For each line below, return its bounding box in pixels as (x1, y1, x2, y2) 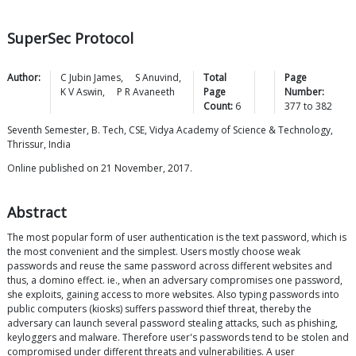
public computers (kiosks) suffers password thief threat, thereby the (7, 302, 311, 316)
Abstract (7, 203, 67, 222)
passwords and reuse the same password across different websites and (7, 259, 332, 273)
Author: (7, 71, 41, 85)
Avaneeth (133, 85, 175, 99)
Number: (284, 85, 325, 99)
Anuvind (142, 71, 179, 85)
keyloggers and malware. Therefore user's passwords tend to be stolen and (7, 331, 349, 345)
